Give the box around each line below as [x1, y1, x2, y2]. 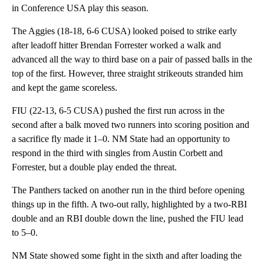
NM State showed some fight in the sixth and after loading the [12, 250, 242, 260]
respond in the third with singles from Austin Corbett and [12, 147, 223, 158]
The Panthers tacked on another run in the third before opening [12, 184, 245, 195]
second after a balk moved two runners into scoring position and [12, 119, 249, 130]
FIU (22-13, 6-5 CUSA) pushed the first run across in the [12, 105, 225, 115]
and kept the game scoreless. [12, 82, 117, 93]
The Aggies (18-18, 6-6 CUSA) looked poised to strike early [12, 25, 237, 36]
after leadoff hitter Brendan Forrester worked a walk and [12, 39, 221, 50]
